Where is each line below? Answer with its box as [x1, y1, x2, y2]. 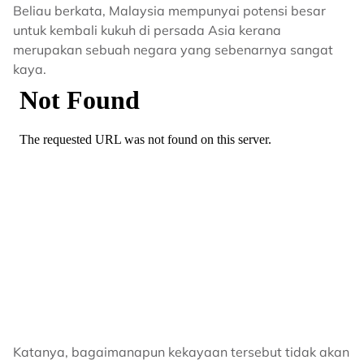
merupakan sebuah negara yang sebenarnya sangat [13, 41, 333, 58]
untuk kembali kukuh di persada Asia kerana [13, 22, 281, 38]
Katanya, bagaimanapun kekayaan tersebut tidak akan [13, 344, 349, 360]
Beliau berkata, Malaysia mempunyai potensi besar [13, 2, 326, 19]
